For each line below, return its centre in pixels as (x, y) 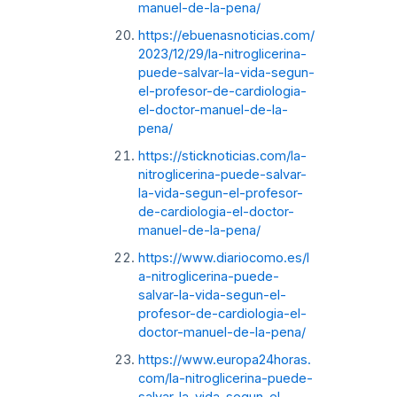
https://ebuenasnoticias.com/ (226, 35)
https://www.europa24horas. (224, 359)
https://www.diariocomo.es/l (223, 257)
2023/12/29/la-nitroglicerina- (222, 54)
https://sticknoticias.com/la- (222, 156)
